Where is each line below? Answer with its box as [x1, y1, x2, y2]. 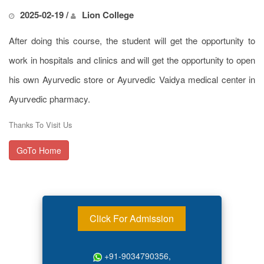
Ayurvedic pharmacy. [9, 93, 90, 105]
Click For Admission [90, 212, 174, 226]
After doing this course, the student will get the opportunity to [9, 34, 255, 47]
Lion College [82, 8, 134, 22]
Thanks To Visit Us [9, 119, 72, 131]
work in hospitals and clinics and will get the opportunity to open [9, 54, 255, 67]
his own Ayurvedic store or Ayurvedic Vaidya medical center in [9, 73, 255, 86]
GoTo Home [16, 144, 61, 157]
